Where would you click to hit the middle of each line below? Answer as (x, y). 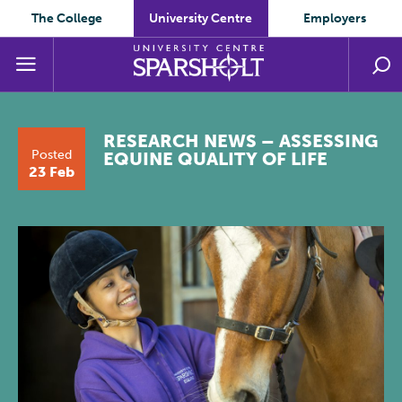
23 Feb (52, 172)
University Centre (201, 18)
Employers (335, 18)
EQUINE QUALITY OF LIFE (215, 159)
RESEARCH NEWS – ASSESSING (240, 141)
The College (67, 18)
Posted (52, 155)
